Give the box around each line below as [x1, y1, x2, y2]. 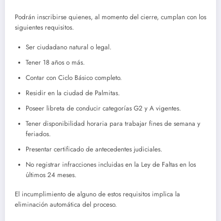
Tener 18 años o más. [26, 57, 85, 67]
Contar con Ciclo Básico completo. [26, 73, 122, 82]
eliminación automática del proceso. [15, 199, 117, 209]
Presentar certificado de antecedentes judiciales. [26, 144, 162, 154]
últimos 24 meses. [26, 170, 76, 180]
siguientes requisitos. [15, 22, 74, 32]
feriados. [26, 129, 51, 139]
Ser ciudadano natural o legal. [26, 42, 111, 52]
